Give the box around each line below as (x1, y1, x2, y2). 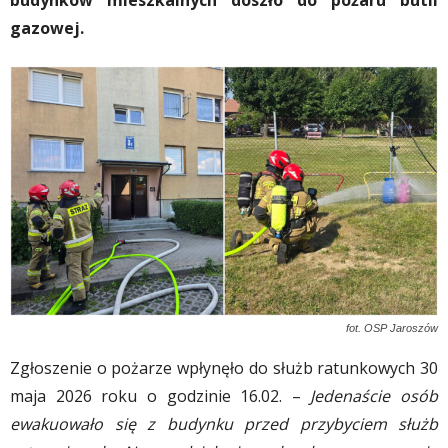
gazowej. (10, 17, 84, 39)
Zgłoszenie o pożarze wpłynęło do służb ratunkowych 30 (10, 356, 438, 379)
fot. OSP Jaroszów (346, 321, 438, 334)
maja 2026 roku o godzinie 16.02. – (10, 384, 311, 407)
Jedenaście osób (310, 384, 438, 407)
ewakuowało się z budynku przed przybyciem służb (10, 412, 438, 435)
